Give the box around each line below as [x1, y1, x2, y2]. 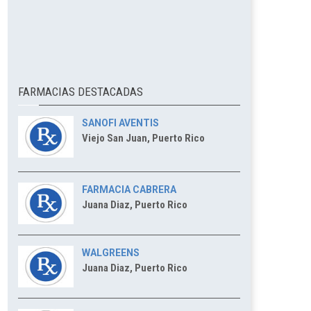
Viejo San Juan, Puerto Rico [82, 132, 205, 144]
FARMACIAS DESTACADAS [18, 85, 143, 99]
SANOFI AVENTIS [82, 117, 159, 128]
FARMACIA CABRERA [82, 184, 176, 195]
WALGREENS [82, 247, 140, 258]
